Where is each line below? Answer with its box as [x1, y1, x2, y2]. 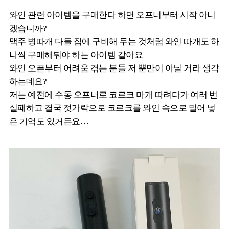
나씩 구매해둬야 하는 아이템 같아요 [9, 50, 143, 60]
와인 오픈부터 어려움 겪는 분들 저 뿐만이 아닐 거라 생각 [9, 63, 219, 74]
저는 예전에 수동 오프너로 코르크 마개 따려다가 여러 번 [9, 90, 218, 100]
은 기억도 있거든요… [9, 117, 89, 127]
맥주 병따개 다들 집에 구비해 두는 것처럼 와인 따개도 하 [9, 37, 219, 47]
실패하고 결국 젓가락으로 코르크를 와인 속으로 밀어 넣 [9, 103, 216, 113]
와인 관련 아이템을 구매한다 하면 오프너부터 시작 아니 [9, 10, 216, 20]
